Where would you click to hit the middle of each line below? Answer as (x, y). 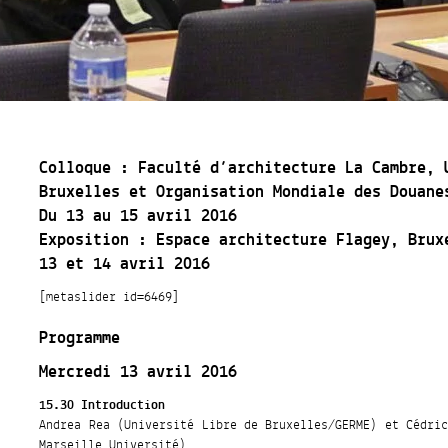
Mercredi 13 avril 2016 (138, 373)
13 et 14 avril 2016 (125, 265)
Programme (80, 339)
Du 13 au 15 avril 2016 (138, 217)
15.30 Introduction (102, 405)
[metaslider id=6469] (109, 297)
